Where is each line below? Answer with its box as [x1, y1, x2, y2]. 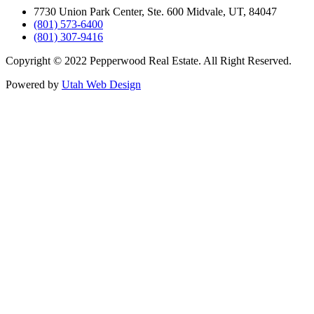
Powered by [6, 78, 62, 91]
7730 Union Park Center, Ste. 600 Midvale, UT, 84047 [34, 6, 277, 18]
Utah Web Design [62, 78, 141, 91]
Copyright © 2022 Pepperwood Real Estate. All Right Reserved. [6, 55, 292, 67]
